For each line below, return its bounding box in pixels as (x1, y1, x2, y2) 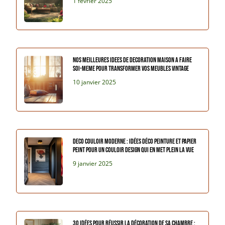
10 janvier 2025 (73, 78, 117, 87)
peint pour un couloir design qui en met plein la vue (73, 146, 194, 155)
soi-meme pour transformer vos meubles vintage (73, 64, 189, 73)
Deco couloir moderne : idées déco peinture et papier (73, 137, 197, 146)
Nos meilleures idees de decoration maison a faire (73, 56, 192, 65)
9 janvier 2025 (73, 159, 113, 168)
